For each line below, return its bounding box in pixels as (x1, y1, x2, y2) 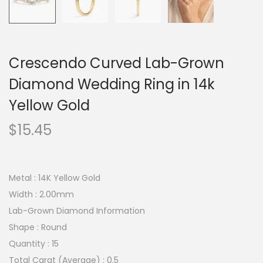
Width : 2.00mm (9, 188, 74, 200)
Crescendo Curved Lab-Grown (9, 53, 224, 73)
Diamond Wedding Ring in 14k (9, 75, 215, 94)
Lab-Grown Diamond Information (9, 205, 145, 217)
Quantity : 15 (9, 238, 59, 249)
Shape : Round (9, 221, 67, 233)
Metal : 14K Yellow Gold (9, 172, 100, 184)
